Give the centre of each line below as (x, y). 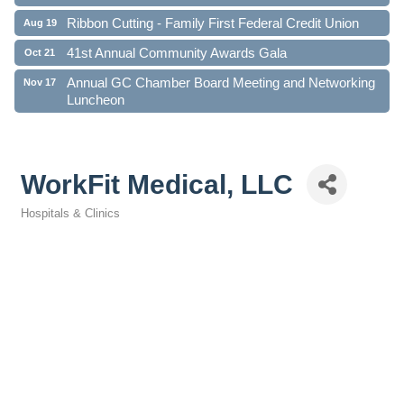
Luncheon (96, 96)
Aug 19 (40, 19)
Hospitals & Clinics (70, 214)
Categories (48, 226)
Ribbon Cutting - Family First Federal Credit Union (213, 20)
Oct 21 (40, 49)
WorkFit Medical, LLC (157, 184)
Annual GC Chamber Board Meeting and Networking (221, 79)
